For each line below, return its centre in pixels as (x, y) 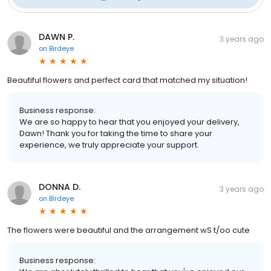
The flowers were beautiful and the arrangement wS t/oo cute (129, 230)
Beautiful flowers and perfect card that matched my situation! (127, 80)
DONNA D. (60, 187)
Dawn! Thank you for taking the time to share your (116, 133)
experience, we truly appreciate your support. (109, 145)
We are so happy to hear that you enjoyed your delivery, (129, 122)
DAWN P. (57, 37)
